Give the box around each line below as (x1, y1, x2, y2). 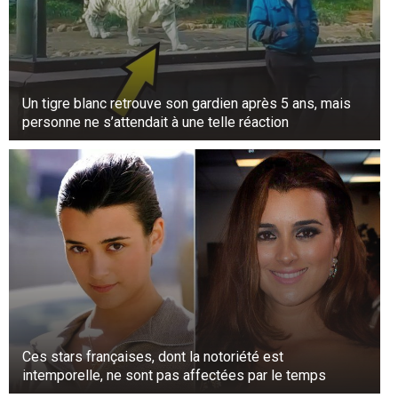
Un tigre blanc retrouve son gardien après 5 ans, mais (22, 94, 351, 112)
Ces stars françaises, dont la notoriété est (22, 347, 283, 365)
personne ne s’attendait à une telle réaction (22, 113, 289, 131)
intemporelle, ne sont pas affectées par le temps (22, 366, 326, 384)
